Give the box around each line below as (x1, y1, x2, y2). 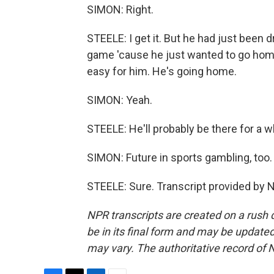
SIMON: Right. (87, 3, 154, 16)
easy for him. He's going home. (87, 65, 237, 78)
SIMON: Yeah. (87, 94, 152, 106)
